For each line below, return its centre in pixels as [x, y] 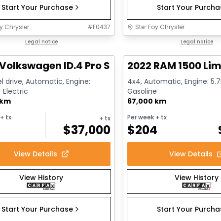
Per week [141, 117]
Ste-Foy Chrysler [160, 27]
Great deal [151, 42]
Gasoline [142, 91]
